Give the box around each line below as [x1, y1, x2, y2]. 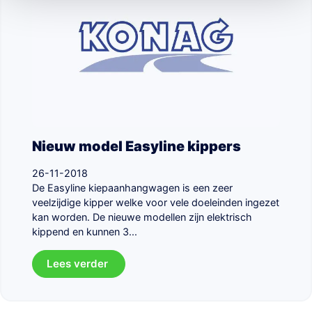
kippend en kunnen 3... [32, 226, 137, 238]
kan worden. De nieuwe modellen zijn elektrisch [32, 211, 252, 224]
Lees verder [47, 257, 111, 271]
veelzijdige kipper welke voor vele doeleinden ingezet [32, 196, 279, 209]
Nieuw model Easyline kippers [32, 138, 241, 155]
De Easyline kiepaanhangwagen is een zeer [32, 182, 233, 194]
